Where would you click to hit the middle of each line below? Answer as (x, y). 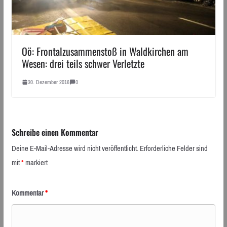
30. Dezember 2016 (48, 82)
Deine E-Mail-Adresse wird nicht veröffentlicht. (75, 148)
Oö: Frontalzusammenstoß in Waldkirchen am (105, 51)
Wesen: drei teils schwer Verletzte (83, 63)
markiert (35, 162)
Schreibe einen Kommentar (55, 132)
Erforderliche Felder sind (174, 148)
